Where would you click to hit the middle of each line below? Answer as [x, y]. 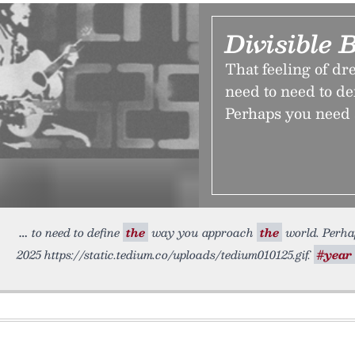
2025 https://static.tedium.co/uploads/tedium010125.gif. [165, 254]
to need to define [77, 232]
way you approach [202, 232]
